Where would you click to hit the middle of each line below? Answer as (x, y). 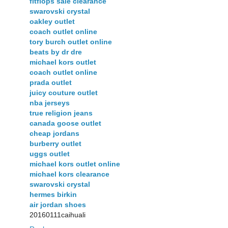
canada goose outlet (65, 123)
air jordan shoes (58, 205)
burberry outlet (55, 144)
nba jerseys (50, 103)
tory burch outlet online (71, 42)
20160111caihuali (58, 215)
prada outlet (51, 83)
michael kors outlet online (75, 164)
